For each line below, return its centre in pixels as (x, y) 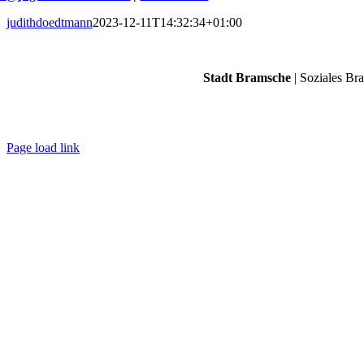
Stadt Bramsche (247, 78)
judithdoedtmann (50, 23)
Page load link (43, 148)
